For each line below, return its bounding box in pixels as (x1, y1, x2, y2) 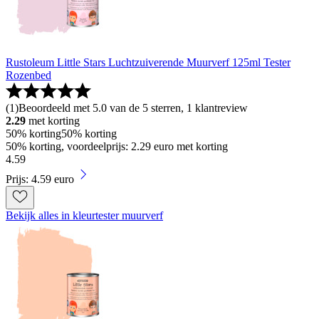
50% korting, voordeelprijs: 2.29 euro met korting (6, 140, 228, 153)
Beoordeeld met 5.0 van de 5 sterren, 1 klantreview (19, 102, 248, 115)
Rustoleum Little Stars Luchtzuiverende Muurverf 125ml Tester (6, 56, 291, 69)
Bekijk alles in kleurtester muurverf (6, 209, 163, 222)
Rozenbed (6, 69, 51, 82)
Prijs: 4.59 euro (6, 173, 74, 186)
